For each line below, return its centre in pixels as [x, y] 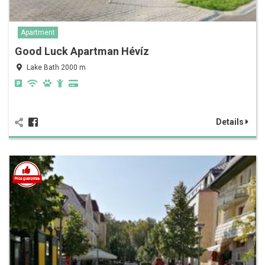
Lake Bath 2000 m [56, 67]
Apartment [38, 32]
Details [231, 122]
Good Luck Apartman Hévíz [82, 51]
